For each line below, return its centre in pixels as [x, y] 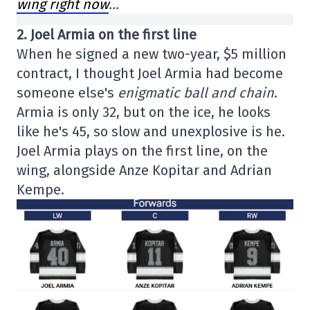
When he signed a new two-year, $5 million [152, 54]
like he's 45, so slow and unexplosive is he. [151, 131]
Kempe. [40, 190]
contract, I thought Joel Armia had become [150, 73]
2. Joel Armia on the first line [107, 35]
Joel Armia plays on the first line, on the [142, 151]
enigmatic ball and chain [196, 93]
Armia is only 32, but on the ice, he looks [144, 112]
